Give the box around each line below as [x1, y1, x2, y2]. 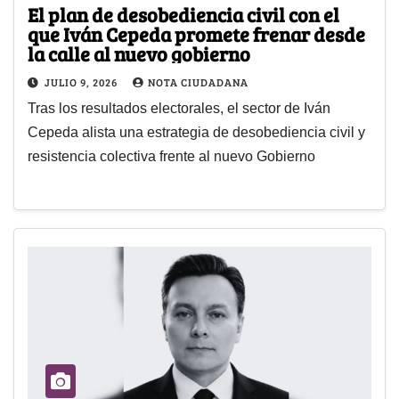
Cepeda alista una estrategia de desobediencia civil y [28, 125, 365, 141]
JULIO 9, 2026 [45, 75, 120, 90]
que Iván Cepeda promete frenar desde [28, 20, 365, 48]
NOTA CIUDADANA [148, 75, 248, 90]
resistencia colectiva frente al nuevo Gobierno [28, 149, 315, 165]
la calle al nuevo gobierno [28, 40, 250, 68]
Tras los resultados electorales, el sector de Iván [28, 101, 330, 117]
